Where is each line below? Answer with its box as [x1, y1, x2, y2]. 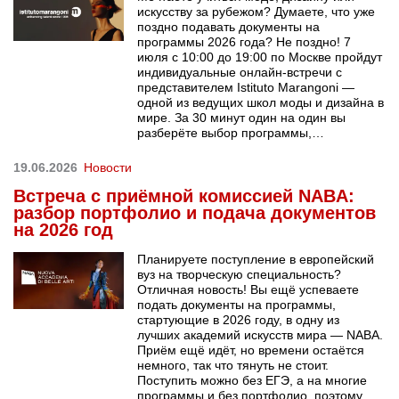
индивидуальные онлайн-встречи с [137, 64, 343, 79]
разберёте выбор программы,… [137, 125, 325, 140]
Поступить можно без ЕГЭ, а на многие [137, 372, 368, 387]
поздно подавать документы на [137, 19, 321, 34]
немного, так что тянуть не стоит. [137, 357, 330, 372]
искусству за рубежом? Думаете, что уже [137, 4, 376, 19]
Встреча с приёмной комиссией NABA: [13, 185, 354, 206]
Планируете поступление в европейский [137, 251, 375, 266]
